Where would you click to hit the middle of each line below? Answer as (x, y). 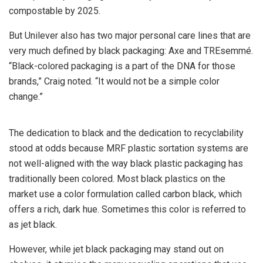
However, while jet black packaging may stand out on (116, 249)
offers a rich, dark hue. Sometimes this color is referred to (127, 209)
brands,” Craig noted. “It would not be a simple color (114, 81)
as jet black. (33, 224)
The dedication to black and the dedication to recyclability (126, 133)
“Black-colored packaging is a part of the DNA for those (122, 66)
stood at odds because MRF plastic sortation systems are (129, 148)
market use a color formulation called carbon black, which (125, 194)
